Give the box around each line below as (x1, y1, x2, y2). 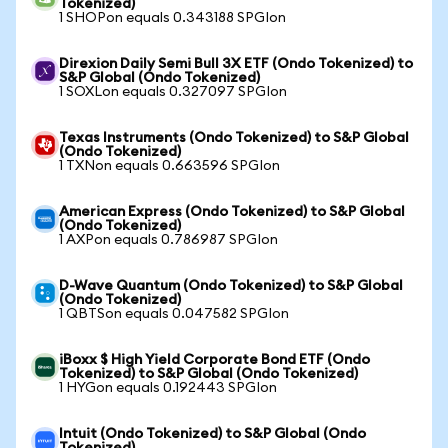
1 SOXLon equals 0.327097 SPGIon (59, 85, 287, 99)
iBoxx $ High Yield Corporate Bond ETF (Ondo (59, 353, 370, 367)
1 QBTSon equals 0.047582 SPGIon (59, 307, 289, 321)
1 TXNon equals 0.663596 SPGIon (59, 159, 280, 173)
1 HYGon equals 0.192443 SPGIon (59, 381, 277, 395)
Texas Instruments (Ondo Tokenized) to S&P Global (59, 131, 409, 145)
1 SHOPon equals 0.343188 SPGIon (59, 11, 286, 25)
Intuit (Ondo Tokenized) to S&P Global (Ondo (59, 427, 366, 441)
